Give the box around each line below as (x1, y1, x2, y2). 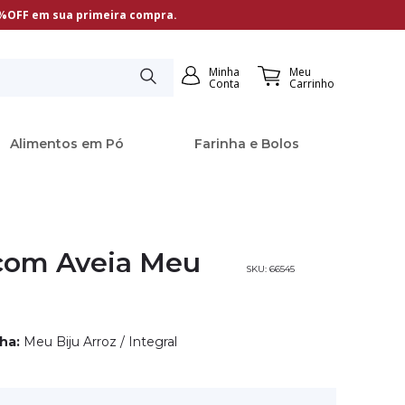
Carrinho (289, 75, 335, 91)
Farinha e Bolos (193, 135, 299, 152)
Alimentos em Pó (9, 135, 124, 152)
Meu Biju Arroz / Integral (24, 333, 177, 350)
